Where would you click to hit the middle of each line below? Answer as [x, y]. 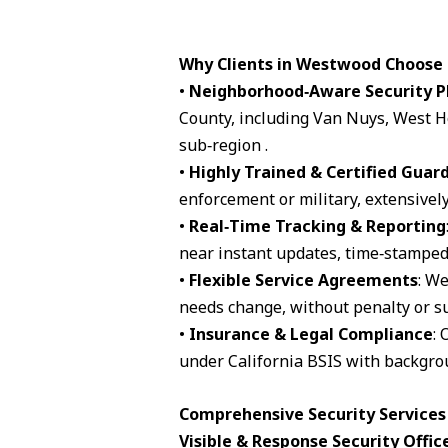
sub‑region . [223, 145]
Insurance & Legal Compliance [310, 334]
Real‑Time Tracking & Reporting [317, 226]
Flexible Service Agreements [303, 280]
